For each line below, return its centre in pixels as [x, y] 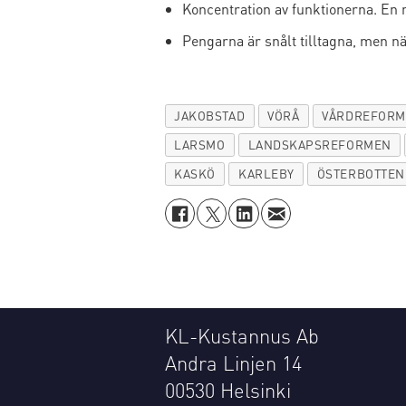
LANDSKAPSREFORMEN [319, 145]
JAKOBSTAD [210, 116]
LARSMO [200, 145]
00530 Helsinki [227, 390]
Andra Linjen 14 [233, 363]
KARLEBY [266, 173]
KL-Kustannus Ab [242, 336]
